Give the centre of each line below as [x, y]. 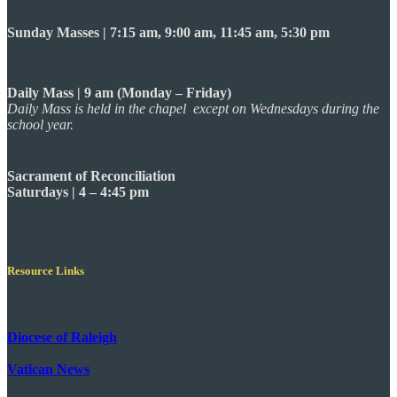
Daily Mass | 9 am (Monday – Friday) [119, 92]
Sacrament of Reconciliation [91, 175]
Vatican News [48, 370]
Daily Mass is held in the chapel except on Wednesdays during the [193, 108]
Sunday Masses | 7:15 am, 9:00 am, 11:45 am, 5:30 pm [168, 32]
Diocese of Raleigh [62, 338]
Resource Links [46, 270]
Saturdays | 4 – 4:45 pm [78, 191]
